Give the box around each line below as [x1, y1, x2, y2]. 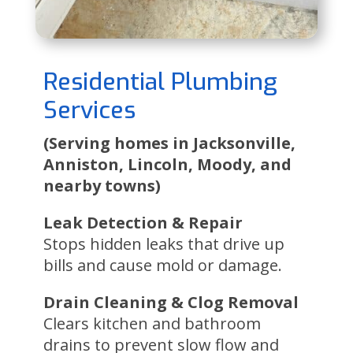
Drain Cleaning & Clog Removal [43, 291, 299, 313]
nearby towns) [43, 174, 161, 196]
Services [43, 94, 136, 126]
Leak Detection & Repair [43, 211, 243, 233]
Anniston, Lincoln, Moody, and [43, 153, 292, 175]
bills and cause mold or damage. [43, 254, 282, 276]
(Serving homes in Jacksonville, [43, 132, 295, 154]
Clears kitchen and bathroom [43, 312, 261, 334]
